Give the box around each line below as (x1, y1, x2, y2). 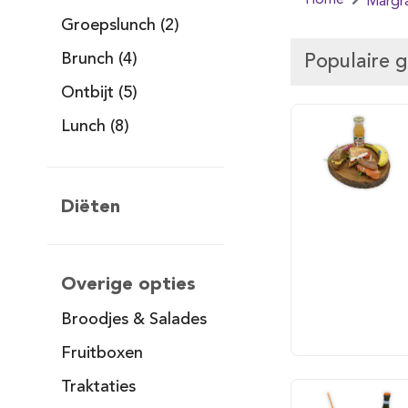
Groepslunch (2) (61, 17, 180, 34)
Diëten (61, 195, 121, 217)
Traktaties (61, 379, 137, 395)
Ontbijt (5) (61, 85, 138, 101)
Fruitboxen (61, 345, 144, 362)
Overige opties (61, 272, 197, 294)
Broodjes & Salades (61, 311, 208, 328)
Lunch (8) (61, 118, 130, 135)
